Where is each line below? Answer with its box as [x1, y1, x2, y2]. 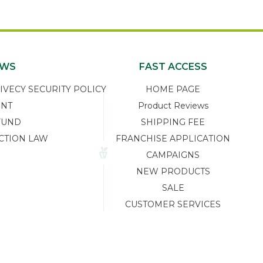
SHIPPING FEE [141, 117, 205, 128]
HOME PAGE [146, 84, 200, 95]
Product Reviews [137, 100, 208, 112]
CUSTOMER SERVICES [125, 199, 221, 210]
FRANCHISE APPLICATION [116, 133, 230, 144]
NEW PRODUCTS [136, 166, 210, 177]
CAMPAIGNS [146, 150, 200, 161]
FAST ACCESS [139, 61, 207, 73]
